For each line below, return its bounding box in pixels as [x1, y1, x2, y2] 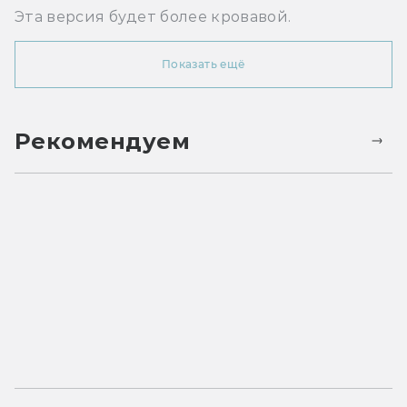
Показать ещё [162, 57, 245, 72]
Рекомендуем [15, 127, 191, 154]
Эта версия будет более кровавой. [15, 8, 292, 26]
